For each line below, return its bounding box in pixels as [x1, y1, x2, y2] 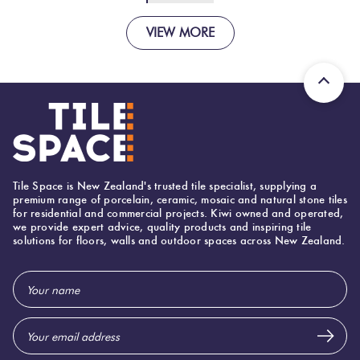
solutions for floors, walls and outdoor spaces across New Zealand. [13, 233, 346, 248]
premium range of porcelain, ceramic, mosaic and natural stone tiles [13, 192, 347, 207]
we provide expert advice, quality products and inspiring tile [13, 219, 312, 235]
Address [13, 292, 58, 308]
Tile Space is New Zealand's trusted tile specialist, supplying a [13, 178, 317, 194]
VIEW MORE [145, 25, 215, 41]
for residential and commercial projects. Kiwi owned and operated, [13, 206, 344, 221]
